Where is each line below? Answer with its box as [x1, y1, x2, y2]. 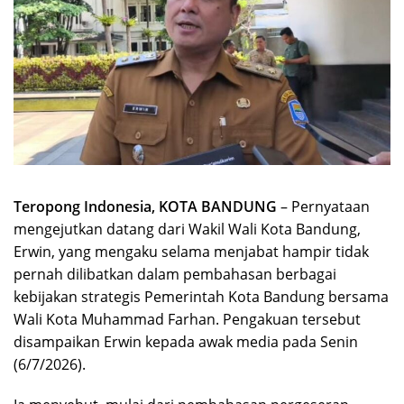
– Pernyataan [277, 197, 370, 217]
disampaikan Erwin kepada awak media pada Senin [14, 332, 358, 353]
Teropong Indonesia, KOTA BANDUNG [14, 197, 277, 217]
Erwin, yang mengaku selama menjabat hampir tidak [14, 242, 369, 262]
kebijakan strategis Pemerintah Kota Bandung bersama [14, 287, 389, 308]
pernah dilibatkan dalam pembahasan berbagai [14, 264, 336, 285]
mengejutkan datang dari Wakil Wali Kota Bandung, [14, 219, 361, 240]
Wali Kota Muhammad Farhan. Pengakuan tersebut [14, 309, 361, 330]
